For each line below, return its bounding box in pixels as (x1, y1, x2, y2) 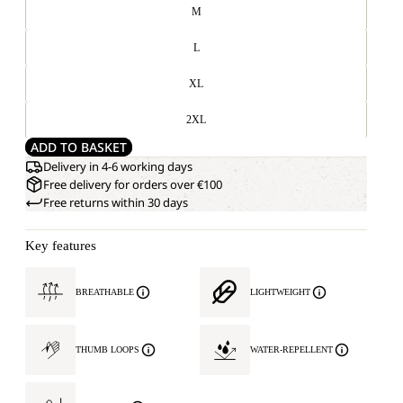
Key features (25, 238, 96, 253)
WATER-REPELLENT (250, 345, 333, 354)
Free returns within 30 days (43, 194, 188, 210)
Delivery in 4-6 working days (43, 158, 193, 175)
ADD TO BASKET (31, 139, 127, 156)
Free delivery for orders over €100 (43, 176, 222, 193)
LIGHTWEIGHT (250, 287, 310, 297)
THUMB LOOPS (76, 345, 139, 354)
